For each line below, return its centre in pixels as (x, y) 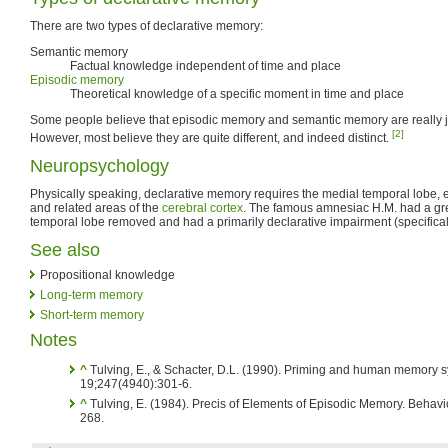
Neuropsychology (99, 165)
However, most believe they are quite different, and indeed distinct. (211, 137)
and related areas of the (96, 207)
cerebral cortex (202, 207)
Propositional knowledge (107, 274)
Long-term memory (91, 294)
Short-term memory (92, 314)
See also (65, 249)
